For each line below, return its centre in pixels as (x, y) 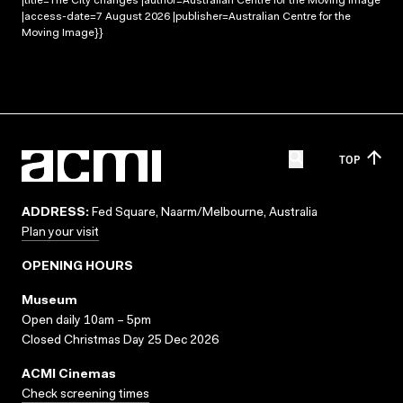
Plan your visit (60, 233)
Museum (49, 301)
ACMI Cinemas (69, 375)
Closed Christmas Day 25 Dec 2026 (120, 341)
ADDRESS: (55, 213)
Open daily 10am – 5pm (86, 321)
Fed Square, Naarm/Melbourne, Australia (203, 213)
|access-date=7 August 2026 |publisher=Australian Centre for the (186, 17)
